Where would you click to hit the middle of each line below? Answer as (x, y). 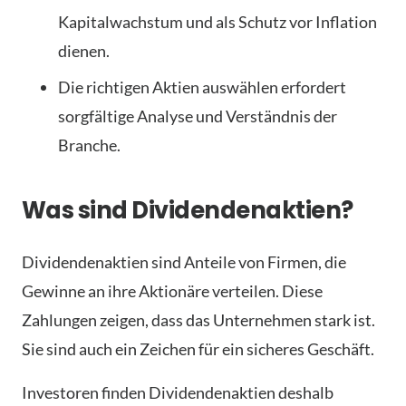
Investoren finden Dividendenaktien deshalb (178, 393)
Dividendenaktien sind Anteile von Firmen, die (184, 262)
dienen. (84, 51)
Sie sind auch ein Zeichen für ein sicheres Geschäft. (198, 349)
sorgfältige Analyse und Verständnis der (198, 116)
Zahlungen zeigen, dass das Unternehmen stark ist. (198, 320)
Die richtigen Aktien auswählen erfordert (202, 87)
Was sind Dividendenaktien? (188, 211)
